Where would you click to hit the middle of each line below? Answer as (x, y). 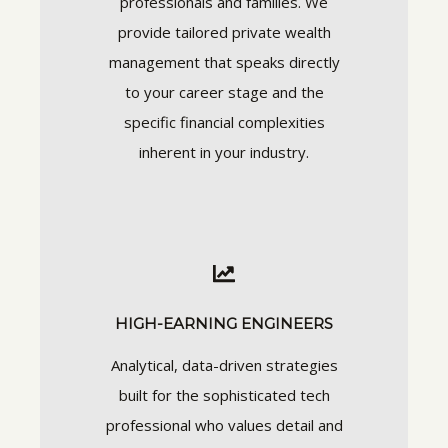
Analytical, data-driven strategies (224, 364)
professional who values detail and (224, 424)
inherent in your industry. (224, 152)
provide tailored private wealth (224, 32)
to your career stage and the (224, 92)
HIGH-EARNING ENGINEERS (224, 323)
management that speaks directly (224, 62)
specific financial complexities (224, 122)
